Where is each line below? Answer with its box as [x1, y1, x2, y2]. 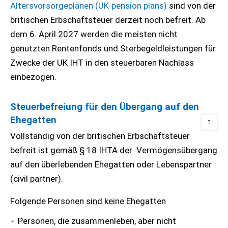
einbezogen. [10, 72, 59, 82]
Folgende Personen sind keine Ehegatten [10, 196, 166, 206]
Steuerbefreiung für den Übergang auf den [10, 101, 199, 112]
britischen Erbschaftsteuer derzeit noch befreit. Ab [10, 15, 206, 25]
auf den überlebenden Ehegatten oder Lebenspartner [10, 159, 212, 169]
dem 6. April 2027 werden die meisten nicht [10, 29, 178, 39]
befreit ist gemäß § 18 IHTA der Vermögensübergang [10, 145, 217, 155]
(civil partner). [10, 174, 63, 184]
